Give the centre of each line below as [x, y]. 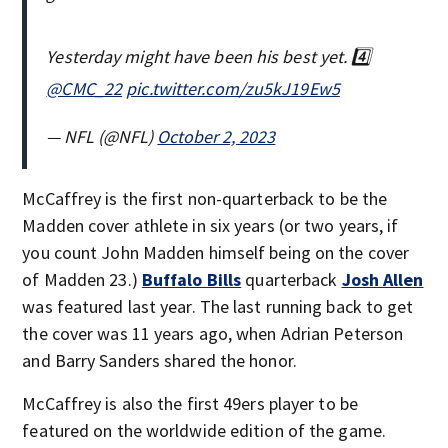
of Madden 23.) [82, 279]
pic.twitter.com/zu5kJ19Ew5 [233, 88]
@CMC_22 [84, 88]
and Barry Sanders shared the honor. [159, 360]
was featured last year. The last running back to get [218, 306]
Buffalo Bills [191, 279]
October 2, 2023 [216, 136]
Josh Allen [382, 279]
